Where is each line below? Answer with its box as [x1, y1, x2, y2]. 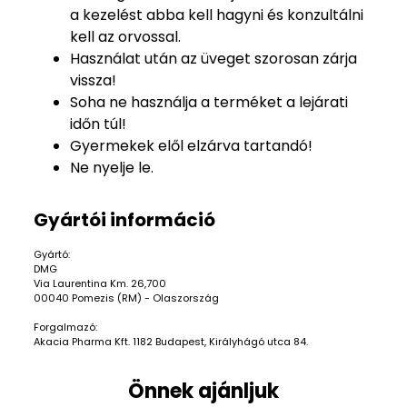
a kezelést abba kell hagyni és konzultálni [70, 5, 363, 25]
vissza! [70, 70, 116, 91]
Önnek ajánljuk [128, 377, 279, 405]
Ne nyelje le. [70, 157, 154, 178]
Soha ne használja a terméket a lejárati [70, 92, 348, 113]
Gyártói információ [34, 207, 215, 233]
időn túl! [70, 114, 126, 134]
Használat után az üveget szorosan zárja [70, 48, 357, 69]
